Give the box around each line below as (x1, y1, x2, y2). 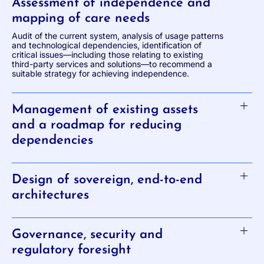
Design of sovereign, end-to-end (12, 173, 202, 187)
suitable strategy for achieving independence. (12, 68, 189, 78)
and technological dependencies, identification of (12, 39, 202, 50)
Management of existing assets (12, 103, 198, 117)
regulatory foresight (12, 243, 131, 257)
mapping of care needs (12, 11, 150, 25)
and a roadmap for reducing (12, 118, 181, 132)
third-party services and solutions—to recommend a (12, 58, 212, 69)
